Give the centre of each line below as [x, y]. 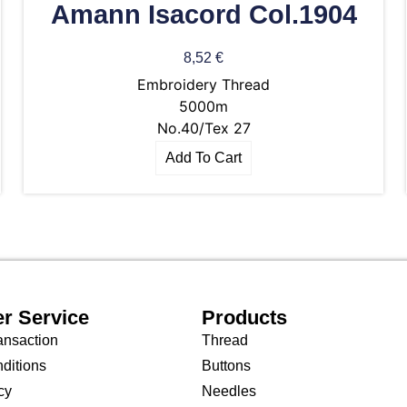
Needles [228, 391]
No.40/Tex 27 [203, 129]
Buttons [226, 365]
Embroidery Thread [203, 85]
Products [244, 317]
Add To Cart [203, 158]
